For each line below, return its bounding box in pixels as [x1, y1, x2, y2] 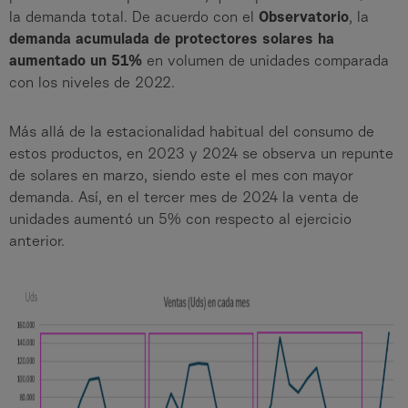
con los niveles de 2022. [9, 76, 175, 92]
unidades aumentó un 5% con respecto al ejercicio [9, 213, 352, 229]
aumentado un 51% [9, 55, 147, 70]
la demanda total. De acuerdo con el [9, 11, 259, 26]
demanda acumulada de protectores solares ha [9, 33, 334, 48]
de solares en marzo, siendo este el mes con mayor [9, 169, 353, 185]
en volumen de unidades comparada [147, 55, 389, 70]
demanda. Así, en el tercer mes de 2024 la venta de [9, 191, 359, 207]
